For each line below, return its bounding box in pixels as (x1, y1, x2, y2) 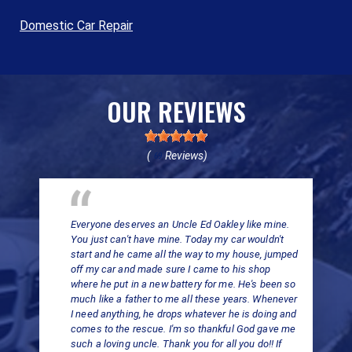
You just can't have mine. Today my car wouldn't (71, 233, 284, 245)
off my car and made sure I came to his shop (71, 262, 271, 275)
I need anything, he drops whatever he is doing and (71, 307, 297, 320)
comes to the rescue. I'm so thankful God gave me (71, 322, 296, 335)
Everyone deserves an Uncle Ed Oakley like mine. (71, 218, 290, 230)
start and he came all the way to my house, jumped (71, 247, 299, 260)
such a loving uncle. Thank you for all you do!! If (71, 337, 282, 350)
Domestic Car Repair (20, 17, 133, 33)
